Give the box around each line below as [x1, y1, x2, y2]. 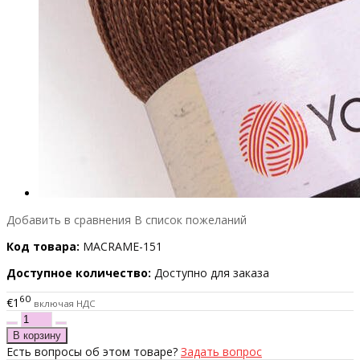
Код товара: [6, 239, 80, 255]
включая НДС [34, 297, 96, 309]
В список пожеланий [134, 212, 247, 228]
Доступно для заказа [154, 265, 269, 281]
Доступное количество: [6, 265, 151, 281]
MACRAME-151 [83, 239, 162, 255]
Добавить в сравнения [6, 212, 131, 228]
